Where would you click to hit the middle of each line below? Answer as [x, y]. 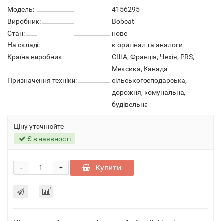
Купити [108, 167]
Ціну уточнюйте [39, 126]
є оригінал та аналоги [147, 45]
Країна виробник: [36, 57]
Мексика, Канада [140, 69]
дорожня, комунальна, [149, 92]
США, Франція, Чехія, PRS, [153, 57]
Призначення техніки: [42, 80]
